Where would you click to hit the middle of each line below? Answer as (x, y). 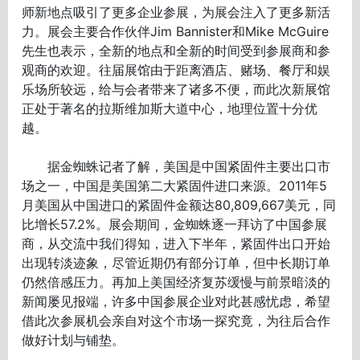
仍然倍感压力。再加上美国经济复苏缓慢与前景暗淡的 (176, 282)
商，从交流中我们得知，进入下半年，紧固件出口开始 (176, 243)
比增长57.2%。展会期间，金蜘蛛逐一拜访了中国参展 (175, 224)
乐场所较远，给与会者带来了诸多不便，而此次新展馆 (176, 89)
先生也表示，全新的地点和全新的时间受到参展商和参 (176, 50)
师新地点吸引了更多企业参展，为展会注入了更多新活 (176, 12)
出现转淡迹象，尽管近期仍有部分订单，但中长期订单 (176, 262)
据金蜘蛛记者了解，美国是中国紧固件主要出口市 (176, 166)
